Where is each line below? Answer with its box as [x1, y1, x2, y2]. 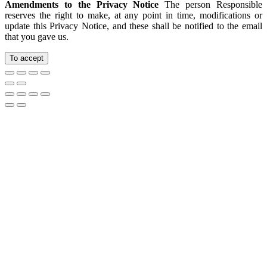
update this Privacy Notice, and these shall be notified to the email [5, 20, 262, 31]
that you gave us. [5, 31, 69, 42]
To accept [10, 53, 44, 63]
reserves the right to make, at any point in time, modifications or [5, 10, 262, 20]
